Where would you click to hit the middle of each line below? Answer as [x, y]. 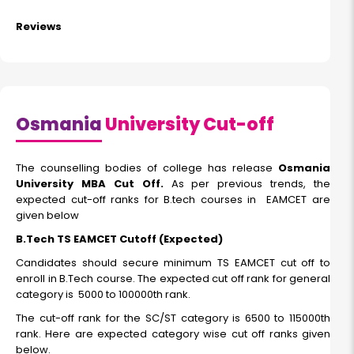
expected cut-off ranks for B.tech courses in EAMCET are [173, 200]
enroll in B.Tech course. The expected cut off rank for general [173, 279]
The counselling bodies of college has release [147, 168]
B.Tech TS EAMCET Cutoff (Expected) [119, 239]
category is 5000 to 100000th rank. [103, 295]
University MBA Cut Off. [94, 184]
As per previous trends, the [250, 184]
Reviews [39, 27]
